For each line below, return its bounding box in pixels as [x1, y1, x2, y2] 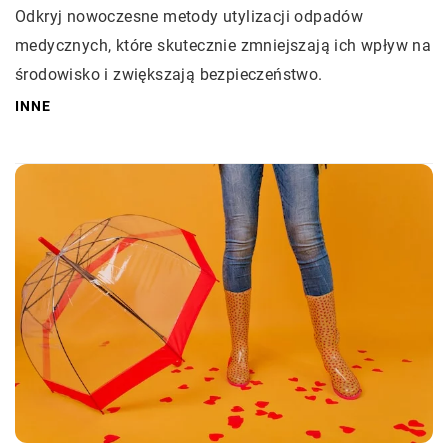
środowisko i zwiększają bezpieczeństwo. [15, 65, 323, 85]
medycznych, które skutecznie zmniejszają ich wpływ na [15, 36, 432, 56]
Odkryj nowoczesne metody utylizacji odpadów [15, 7, 364, 27]
